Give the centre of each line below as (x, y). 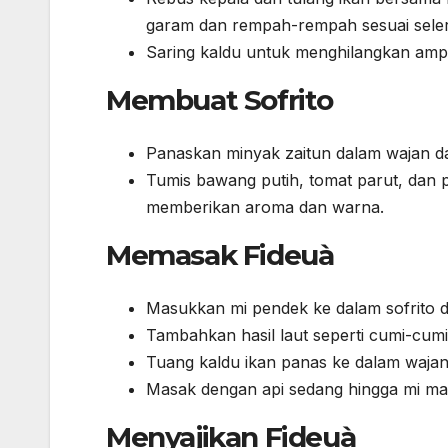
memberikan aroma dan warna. (265, 207)
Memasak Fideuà (220, 255)
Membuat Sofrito (219, 99)
